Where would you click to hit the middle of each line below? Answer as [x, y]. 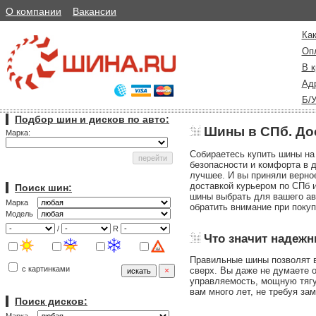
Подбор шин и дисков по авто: [92, 119]
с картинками [45, 269]
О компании [34, 11]
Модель [20, 214]
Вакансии [95, 11]
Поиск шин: [43, 188]
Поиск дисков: [51, 301]
